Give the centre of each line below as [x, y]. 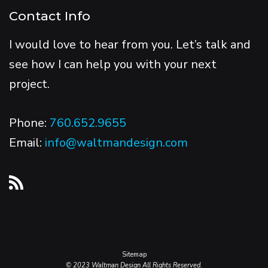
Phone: [29, 123]
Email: [27, 142]
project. [29, 84]
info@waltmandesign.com [116, 142]
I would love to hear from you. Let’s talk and [130, 44]
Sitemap [134, 254]
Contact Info [50, 16]
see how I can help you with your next [113, 64]
